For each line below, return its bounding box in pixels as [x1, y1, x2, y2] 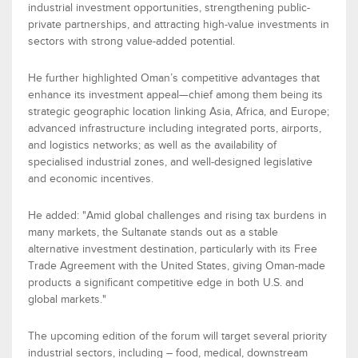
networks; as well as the [89, 139, 214, 152]
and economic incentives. [28, 173, 153, 185]
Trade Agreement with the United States [28, 260, 227, 272]
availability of [214, 139, 276, 152]
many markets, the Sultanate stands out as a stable [28, 226, 278, 239]
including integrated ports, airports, [145, 122, 321, 135]
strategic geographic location [28, 105, 171, 118]
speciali [28, 156, 65, 169]
